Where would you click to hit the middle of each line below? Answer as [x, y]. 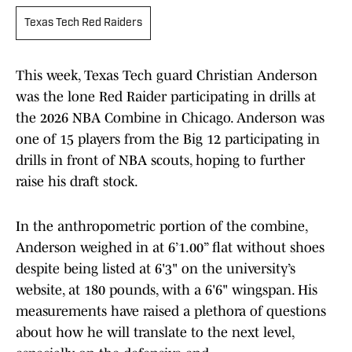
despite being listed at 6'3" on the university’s [156, 269]
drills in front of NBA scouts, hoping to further [160, 161]
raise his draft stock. [78, 182]
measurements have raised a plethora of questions [171, 312]
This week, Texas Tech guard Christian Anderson [167, 76]
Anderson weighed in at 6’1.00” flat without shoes [170, 248]
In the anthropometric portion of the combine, [161, 227]
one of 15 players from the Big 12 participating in [168, 139]
